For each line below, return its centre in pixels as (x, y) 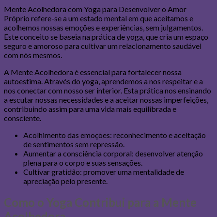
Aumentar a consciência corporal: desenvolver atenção (113, 153)
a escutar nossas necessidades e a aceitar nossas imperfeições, (106, 99)
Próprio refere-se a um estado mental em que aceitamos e (99, 18)
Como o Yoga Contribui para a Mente (100, 202)
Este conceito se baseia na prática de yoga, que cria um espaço (106, 36)
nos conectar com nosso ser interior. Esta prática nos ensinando (108, 90)
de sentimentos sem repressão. (74, 144)
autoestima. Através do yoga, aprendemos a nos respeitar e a (103, 81)
